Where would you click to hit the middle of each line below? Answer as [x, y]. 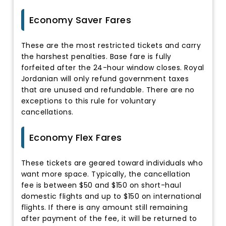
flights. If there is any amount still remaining [104, 207]
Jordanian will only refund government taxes [105, 78]
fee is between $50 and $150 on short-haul [101, 185]
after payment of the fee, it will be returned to [109, 218]
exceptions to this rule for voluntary [89, 101]
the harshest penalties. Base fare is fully [96, 56]
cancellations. [47, 112]
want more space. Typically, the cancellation [106, 174]
